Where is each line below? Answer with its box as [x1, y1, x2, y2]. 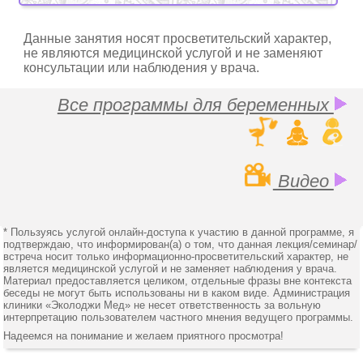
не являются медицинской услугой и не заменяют [23, 46, 323, 60]
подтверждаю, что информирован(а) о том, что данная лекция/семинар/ [3, 238, 358, 250]
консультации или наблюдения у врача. [23, 61, 260, 75]
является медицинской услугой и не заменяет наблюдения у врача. [3, 263, 338, 275]
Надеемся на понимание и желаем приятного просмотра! [3, 330, 284, 342]
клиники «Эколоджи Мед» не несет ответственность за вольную [3, 299, 322, 311]
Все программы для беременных [57, 95, 334, 115]
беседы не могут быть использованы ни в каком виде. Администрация [3, 287, 351, 299]
